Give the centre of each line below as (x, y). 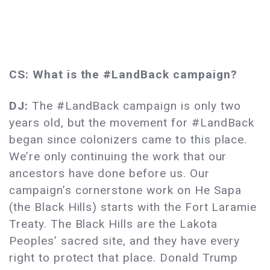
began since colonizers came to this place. (128, 139)
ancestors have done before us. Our (109, 173)
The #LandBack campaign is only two (136, 105)
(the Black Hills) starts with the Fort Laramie (133, 207)
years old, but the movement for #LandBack (132, 122)
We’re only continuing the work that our (118, 156)
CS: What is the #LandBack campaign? (123, 74)
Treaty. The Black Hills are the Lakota (113, 224)
